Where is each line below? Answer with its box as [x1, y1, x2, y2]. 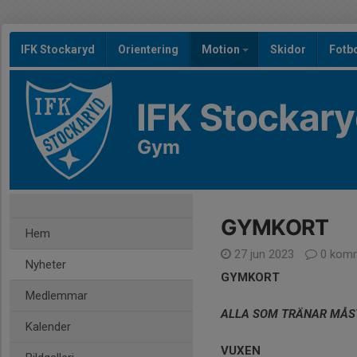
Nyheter [25, 257, 66, 272]
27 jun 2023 [231, 247, 297, 261]
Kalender [25, 320, 71, 334]
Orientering [118, 43, 178, 56]
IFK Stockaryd [21, 43, 95, 56]
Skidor [270, 43, 306, 56]
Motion [202, 43, 242, 56]
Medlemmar [25, 288, 88, 303]
